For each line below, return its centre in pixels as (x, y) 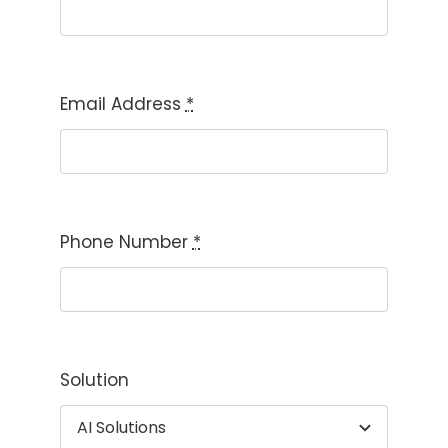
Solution (94, 380)
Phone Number (126, 242)
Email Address (122, 104)
